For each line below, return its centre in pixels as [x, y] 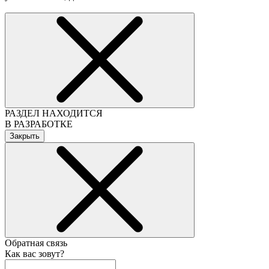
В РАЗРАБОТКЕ [39, 124]
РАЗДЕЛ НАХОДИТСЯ [54, 113]
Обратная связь [36, 243]
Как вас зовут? [35, 254]
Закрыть [25, 136]
